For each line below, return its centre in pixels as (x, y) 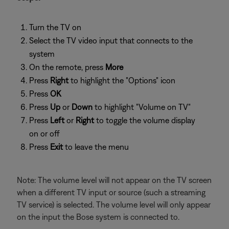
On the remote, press (67, 67)
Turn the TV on (55, 27)
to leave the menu (96, 147)
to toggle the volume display (145, 120)
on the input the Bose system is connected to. (98, 217)
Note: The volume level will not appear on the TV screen (114, 180)
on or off (44, 133)
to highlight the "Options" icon (123, 80)
